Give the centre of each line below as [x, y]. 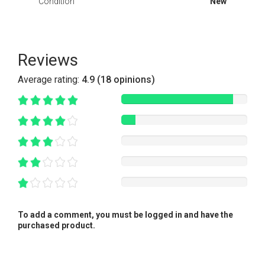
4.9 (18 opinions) [118, 79]
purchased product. [56, 225]
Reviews [48, 60]
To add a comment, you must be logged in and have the [125, 214]
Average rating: [50, 79]
